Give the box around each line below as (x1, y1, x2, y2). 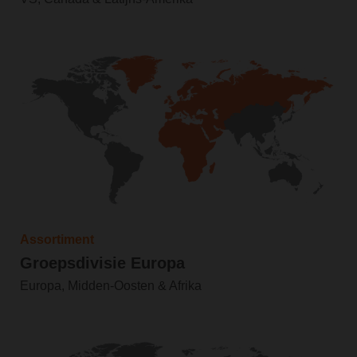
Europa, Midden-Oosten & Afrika (19, 279, 202, 293)
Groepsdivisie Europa (19, 254, 185, 273)
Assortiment (19, 233, 94, 247)
